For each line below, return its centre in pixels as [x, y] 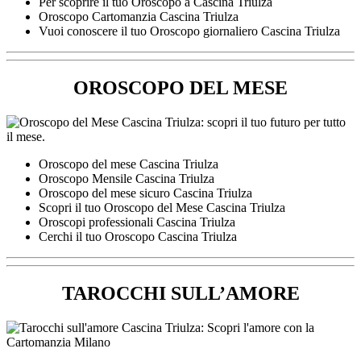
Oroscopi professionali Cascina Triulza [137, 222]
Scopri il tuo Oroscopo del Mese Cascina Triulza [162, 207]
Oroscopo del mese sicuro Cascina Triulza [145, 193]
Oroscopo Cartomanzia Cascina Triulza [139, 17]
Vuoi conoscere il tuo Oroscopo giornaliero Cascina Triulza [189, 31]
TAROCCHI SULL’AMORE [180, 293]
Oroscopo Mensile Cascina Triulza [127, 178]
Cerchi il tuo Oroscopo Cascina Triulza [138, 236]
